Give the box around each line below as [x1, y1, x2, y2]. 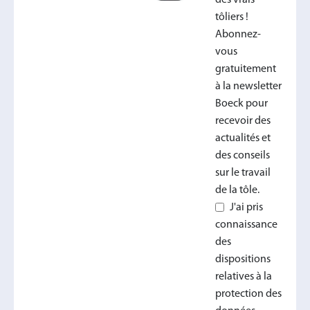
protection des [215, 288, 282, 300]
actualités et [215, 132, 271, 144]
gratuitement [215, 63, 276, 75]
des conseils [215, 149, 270, 161]
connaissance [215, 219, 277, 230]
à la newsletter [215, 80, 282, 92]
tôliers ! [215, 11, 248, 23]
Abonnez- [215, 28, 261, 40]
